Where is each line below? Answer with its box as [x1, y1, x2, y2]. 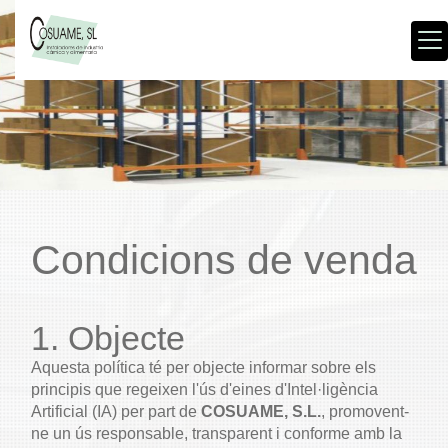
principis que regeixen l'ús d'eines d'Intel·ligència [31, 381, 378, 398]
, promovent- [321, 403, 409, 420]
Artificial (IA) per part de [31, 403, 201, 420]
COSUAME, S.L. [201, 403, 321, 420]
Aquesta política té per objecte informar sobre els [31, 359, 376, 376]
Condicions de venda [31, 237, 417, 283]
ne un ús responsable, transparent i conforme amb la [31, 425, 402, 442]
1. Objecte [31, 319, 185, 357]
